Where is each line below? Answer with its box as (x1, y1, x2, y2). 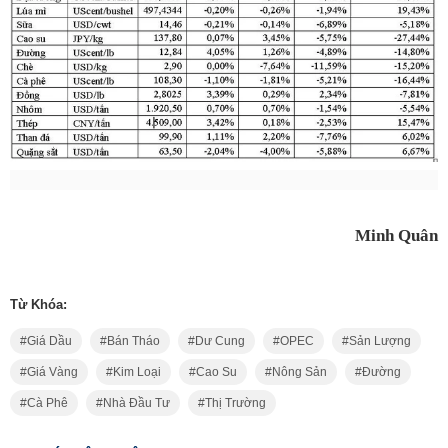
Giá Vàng (27, 365, 78, 380)
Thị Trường (205, 396, 266, 411)
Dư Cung (195, 334, 245, 349)
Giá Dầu (27, 334, 72, 349)
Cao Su (196, 365, 237, 380)
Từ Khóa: (10, 297, 67, 313)
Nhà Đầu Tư (103, 396, 170, 411)
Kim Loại (113, 365, 161, 380)
